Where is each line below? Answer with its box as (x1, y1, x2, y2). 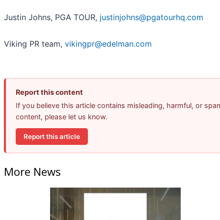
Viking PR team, (4, 39, 65, 49)
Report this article (24, 132, 80, 140)
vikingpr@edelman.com (65, 39, 152, 49)
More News (4, 164, 61, 179)
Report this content (16, 88, 83, 97)
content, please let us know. (16, 112, 108, 121)
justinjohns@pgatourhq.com (100, 12, 203, 23)
